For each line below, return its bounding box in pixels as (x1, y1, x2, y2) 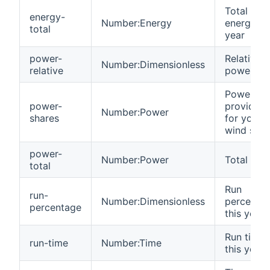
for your (225, 111, 262, 124)
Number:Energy (101, 16, 172, 29)
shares (30, 111, 59, 124)
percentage (30, 201, 81, 213)
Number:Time (101, 236, 162, 249)
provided (225, 99, 266, 112)
